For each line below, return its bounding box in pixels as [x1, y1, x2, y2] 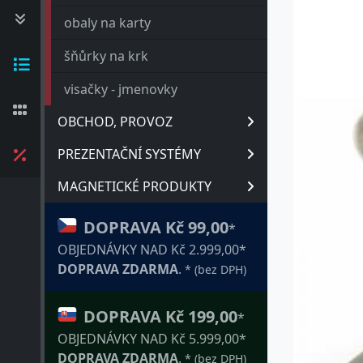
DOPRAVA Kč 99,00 [83, 216, 228, 238]
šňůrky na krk [64, 47, 148, 65]
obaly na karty [64, 14, 151, 32]
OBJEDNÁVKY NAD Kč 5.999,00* [58, 330, 246, 348]
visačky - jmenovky [64, 80, 177, 98]
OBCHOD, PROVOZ [58, 113, 173, 130]
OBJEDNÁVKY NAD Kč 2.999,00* [58, 241, 246, 258]
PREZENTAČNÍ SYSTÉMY [58, 145, 201, 163]
